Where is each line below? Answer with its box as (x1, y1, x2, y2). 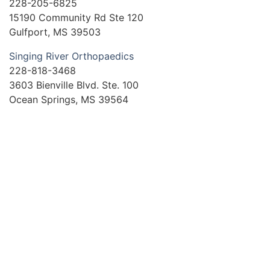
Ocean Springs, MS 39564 (9, 93, 128, 106)
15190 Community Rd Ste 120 (9, 11, 143, 24)
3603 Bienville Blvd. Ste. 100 (9, 79, 139, 92)
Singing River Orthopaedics (9, 50, 134, 63)
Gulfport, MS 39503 (9, 26, 101, 39)
